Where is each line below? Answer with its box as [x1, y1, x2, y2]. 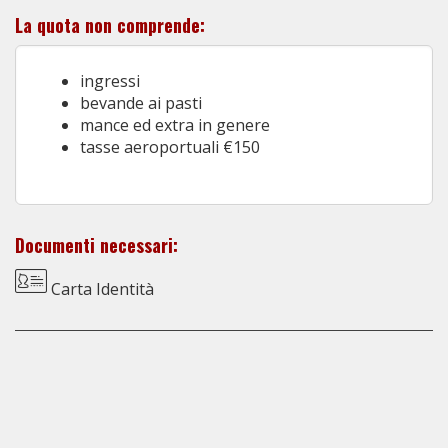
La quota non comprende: [15, 11, 205, 38]
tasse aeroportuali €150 [80, 135, 276, 158]
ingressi [80, 69, 140, 92]
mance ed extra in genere [80, 113, 270, 136]
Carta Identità [47, 277, 154, 300]
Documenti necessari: [15, 231, 178, 258]
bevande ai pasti [80, 91, 202, 114]
